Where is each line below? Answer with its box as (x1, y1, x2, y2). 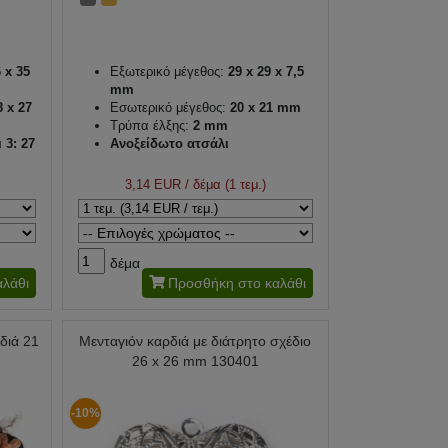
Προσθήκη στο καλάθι (167, 275, 306, 292)
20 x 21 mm (225, 100, 301, 116)
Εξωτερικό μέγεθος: (109, 64, 224, 80)
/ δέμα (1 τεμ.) (180, 177, 266, 193)
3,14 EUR (124, 177, 181, 193)
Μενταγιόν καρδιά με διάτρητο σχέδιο (79, 333, 312, 350)
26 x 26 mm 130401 (131, 353, 259, 370)
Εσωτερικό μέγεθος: (109, 100, 226, 116)
